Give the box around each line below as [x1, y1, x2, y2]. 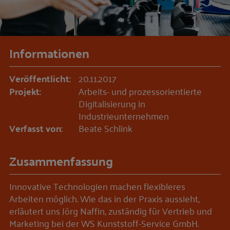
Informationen [9, 42, 89, 64]
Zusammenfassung [9, 149, 113, 172]
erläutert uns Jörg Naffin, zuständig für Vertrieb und [9, 202, 212, 219]
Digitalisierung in [79, 94, 145, 111]
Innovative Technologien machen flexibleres [9, 177, 185, 194]
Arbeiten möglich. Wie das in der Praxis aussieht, [9, 189, 200, 206]
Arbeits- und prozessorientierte [79, 82, 202, 99]
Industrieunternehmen [79, 107, 169, 124]
